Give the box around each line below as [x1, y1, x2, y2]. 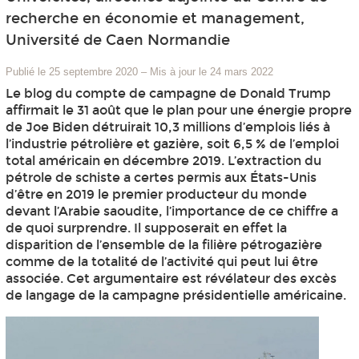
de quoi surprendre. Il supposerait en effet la [5, 220, 287, 236]
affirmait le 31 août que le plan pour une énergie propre [5, 103, 352, 119]
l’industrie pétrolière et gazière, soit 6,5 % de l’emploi [5, 136, 339, 152]
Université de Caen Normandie [5, 31, 230, 50]
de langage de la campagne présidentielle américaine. [5, 288, 346, 304]
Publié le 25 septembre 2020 [5, 65, 138, 78]
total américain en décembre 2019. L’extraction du [5, 153, 321, 169]
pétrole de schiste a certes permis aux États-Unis [5, 170, 317, 186]
